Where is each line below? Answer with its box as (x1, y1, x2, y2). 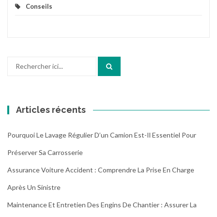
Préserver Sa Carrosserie (7, 148, 83, 157)
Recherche (7, 57, 40, 66)
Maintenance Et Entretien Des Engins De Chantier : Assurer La (7, 201, 197, 209)
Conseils (26, 2, 52, 11)
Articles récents (16, 105, 86, 115)
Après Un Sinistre (7, 183, 61, 192)
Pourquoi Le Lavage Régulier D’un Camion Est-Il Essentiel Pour (7, 131, 196, 139)
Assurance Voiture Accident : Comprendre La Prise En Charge (7, 166, 194, 174)
